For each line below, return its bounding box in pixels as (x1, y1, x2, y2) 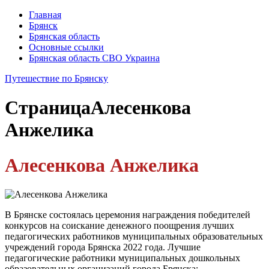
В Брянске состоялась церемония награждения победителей (5, 210, 250, 220)
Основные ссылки (29, 42, 104, 52)
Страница (5, 97, 91, 119)
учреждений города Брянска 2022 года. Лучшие (5, 242, 201, 253)
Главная (29, 10, 61, 20)
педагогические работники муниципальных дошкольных (5, 253, 240, 264)
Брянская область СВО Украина (29, 53, 160, 63)
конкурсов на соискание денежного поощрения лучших (5, 220, 234, 231)
